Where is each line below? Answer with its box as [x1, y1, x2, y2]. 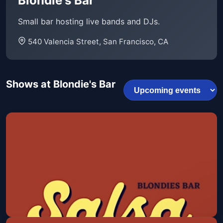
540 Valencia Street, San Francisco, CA [28, 37, 168, 47]
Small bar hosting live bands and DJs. [18, 16, 160, 27]
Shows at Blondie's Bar [6, 78, 115, 91]
